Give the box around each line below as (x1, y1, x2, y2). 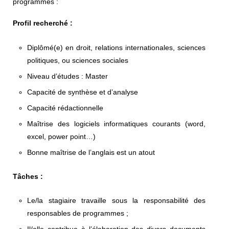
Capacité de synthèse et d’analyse (27, 87, 138, 96)
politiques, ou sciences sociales (27, 56, 128, 64)
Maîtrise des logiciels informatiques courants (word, (27, 119, 205, 128)
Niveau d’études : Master (27, 72, 108, 80)
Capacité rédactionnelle (27, 103, 103, 112)
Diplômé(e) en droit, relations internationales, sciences (27, 43, 205, 52)
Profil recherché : (13, 19, 73, 28)
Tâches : (13, 172, 43, 180)
